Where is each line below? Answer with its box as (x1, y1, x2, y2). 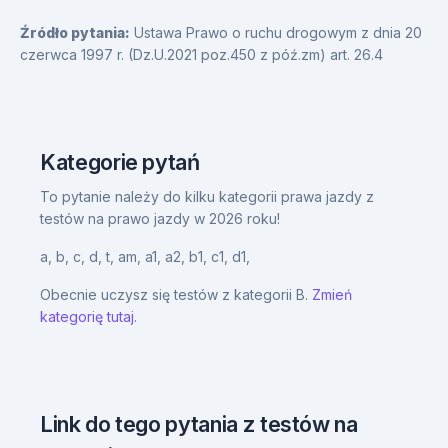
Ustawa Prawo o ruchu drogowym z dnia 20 (134, 24, 422, 41)
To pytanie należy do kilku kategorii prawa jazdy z (40, 188, 374, 205)
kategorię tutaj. (40, 308, 137, 325)
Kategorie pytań (40, 149, 200, 175)
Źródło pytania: (20, 24, 130, 41)
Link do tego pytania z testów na (40, 411, 358, 437)
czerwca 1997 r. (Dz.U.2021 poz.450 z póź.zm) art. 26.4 (20, 46, 383, 63)
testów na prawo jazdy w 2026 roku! (40, 210, 280, 227)
